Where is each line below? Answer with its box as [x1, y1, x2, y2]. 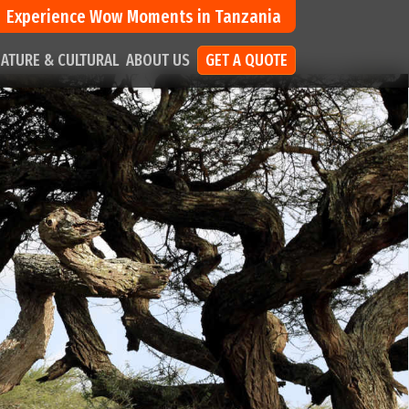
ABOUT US [125, 50, 190, 70]
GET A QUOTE [204, 50, 288, 70]
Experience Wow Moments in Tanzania [5, 5, 281, 27]
